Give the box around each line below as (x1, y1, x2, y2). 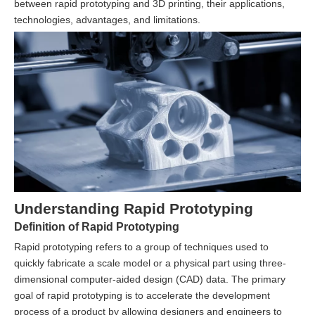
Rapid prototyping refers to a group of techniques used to (14, 240, 269, 252)
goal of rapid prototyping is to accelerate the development (14, 289, 270, 301)
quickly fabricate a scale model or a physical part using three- (14, 257, 286, 269)
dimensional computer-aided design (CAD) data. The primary (14, 273, 285, 285)
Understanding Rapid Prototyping (14, 200, 253, 217)
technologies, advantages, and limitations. (14, 14, 200, 25)
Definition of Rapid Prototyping (14, 219, 179, 233)
